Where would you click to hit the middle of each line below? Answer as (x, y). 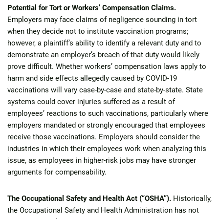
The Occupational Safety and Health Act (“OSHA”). (89, 198)
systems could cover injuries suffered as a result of (91, 102)
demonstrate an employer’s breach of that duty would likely (103, 55)
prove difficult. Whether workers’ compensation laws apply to (107, 66)
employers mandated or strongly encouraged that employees (106, 125)
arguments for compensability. (57, 172)
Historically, (191, 198)
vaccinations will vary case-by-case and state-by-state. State (105, 90)
